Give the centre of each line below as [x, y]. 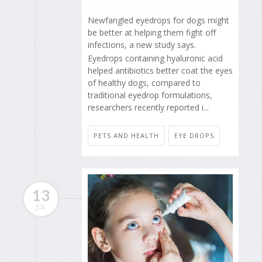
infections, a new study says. [142, 45]
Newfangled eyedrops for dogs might [158, 20]
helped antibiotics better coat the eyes [160, 70]
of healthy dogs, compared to [144, 82]
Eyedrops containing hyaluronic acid [155, 58]
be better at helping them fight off [152, 33]
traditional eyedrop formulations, [150, 95]
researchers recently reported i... [148, 107]
